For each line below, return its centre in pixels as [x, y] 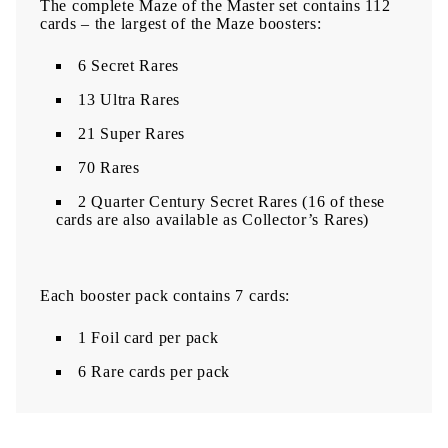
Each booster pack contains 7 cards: [165, 296]
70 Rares [109, 168]
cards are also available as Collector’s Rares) [213, 220]
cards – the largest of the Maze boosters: [181, 24]
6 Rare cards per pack [154, 372]
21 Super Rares [132, 134]
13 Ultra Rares [129, 100]
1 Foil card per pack [148, 338]
